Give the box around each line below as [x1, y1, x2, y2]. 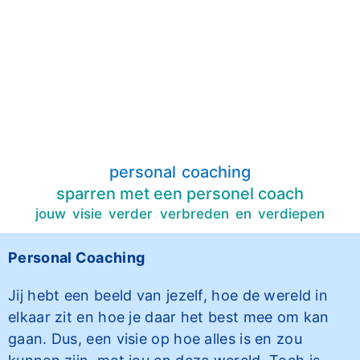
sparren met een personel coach [56, 184, 304, 203]
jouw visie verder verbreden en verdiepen [35, 206, 325, 222]
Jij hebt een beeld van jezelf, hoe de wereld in [8, 287, 329, 304]
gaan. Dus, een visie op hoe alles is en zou [8, 330, 302, 347]
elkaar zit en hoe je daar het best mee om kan [8, 309, 329, 325]
